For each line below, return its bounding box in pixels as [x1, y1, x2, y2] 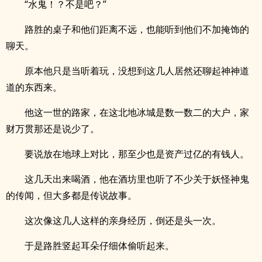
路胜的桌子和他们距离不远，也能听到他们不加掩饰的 [25, 23, 249, 36]
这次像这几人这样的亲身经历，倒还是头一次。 [25, 214, 221, 227]
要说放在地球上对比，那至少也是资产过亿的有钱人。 [25, 147, 249, 160]
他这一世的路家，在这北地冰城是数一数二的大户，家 [25, 106, 249, 119]
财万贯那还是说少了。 [6, 122, 99, 135]
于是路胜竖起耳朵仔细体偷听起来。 [25, 239, 174, 252]
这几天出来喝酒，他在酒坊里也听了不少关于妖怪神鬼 [25, 173, 249, 185]
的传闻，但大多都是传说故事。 [6, 189, 137, 202]
